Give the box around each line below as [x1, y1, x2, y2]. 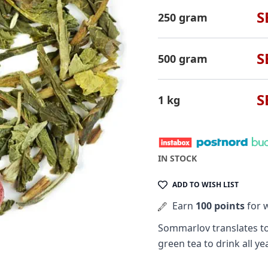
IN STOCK [158, 152, 197, 164]
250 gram [158, 10, 208, 25]
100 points [196, 199, 245, 212]
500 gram [158, 51, 208, 66]
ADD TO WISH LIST [172, 179, 239, 190]
